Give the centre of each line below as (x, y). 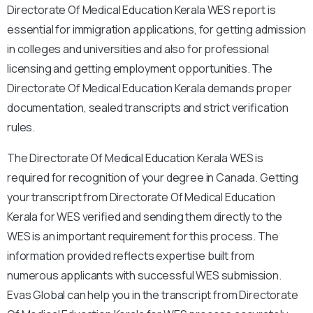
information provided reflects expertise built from (131, 255)
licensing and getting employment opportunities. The (140, 68)
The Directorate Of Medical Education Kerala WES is (135, 158)
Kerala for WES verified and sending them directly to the (145, 216)
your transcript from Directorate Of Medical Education (141, 197)
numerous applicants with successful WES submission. (144, 275)
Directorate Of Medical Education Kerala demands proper (150, 88)
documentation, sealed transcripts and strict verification (148, 107)
